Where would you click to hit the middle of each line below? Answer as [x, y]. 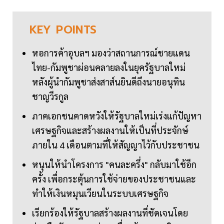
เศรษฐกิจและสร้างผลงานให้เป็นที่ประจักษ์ [110, 130]
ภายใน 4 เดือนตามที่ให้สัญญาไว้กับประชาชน [116, 145]
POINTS [76, 30]
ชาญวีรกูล [50, 96]
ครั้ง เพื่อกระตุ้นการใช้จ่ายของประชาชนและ [114, 179]
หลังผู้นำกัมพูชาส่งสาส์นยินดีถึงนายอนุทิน [108, 82]
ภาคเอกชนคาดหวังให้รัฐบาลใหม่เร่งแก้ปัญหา [117, 116]
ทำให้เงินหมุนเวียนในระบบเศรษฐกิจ [100, 193]
